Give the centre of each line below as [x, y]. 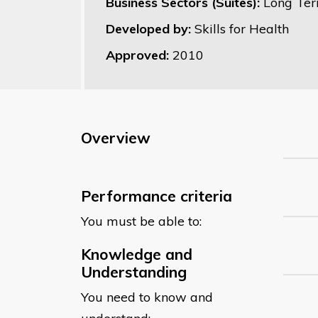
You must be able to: [141, 221]
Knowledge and [137, 254]
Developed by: [150, 28]
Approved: [139, 55]
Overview [116, 137]
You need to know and [147, 297]
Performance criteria [157, 196]
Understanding [134, 272]
